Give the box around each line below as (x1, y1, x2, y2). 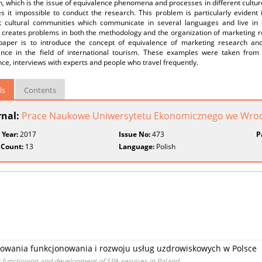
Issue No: (119, 129, 151, 139)
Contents (24, 85, 56, 95)
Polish (154, 142, 176, 151)
